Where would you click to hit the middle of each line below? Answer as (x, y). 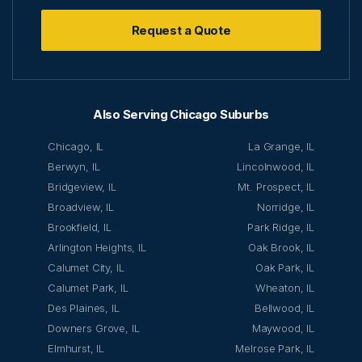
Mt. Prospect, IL (276, 186)
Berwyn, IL (74, 166)
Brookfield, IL (80, 227)
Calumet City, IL (86, 267)
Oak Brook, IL (281, 247)
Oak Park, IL (284, 267)
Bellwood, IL (284, 307)
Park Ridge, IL (281, 227)
